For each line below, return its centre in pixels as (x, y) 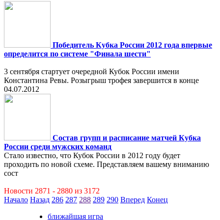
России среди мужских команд (58, 147)
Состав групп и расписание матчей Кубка (127, 138)
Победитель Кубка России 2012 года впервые (132, 45)
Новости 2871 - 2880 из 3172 (52, 191)
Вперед (133, 200)
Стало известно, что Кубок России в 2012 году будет (92, 155)
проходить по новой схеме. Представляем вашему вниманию (107, 164)
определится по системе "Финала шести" (77, 54)
